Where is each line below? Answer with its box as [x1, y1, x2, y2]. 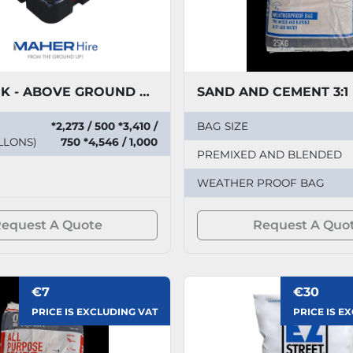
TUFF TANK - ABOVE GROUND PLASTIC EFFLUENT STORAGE [139, 84, 150, 99]
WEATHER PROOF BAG [197, 176, 325, 189]
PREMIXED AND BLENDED [197, 147, 343, 161]
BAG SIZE [197, 119, 249, 132]
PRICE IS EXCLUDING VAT [32, 305, 158, 318]
